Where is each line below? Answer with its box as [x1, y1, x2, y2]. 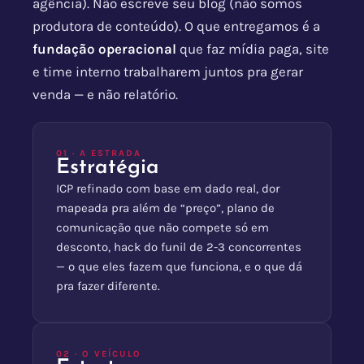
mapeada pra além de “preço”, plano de [56, 201, 275, 216]
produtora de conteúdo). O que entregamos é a [32, 18, 320, 35]
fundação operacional [32, 41, 176, 58]
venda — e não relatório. [32, 86, 178, 103]
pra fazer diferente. [56, 279, 160, 294]
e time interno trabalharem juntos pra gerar [32, 63, 303, 80]
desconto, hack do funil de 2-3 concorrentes [56, 240, 301, 255]
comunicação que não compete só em [56, 220, 269, 236]
